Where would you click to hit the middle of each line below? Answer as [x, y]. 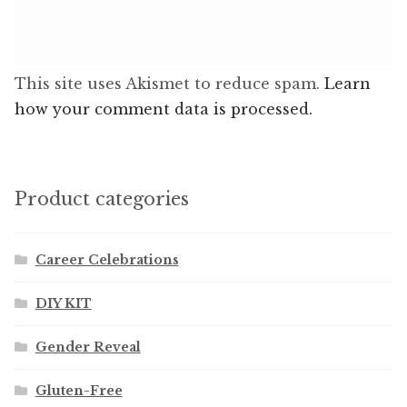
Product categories [102, 199]
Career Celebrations [107, 260]
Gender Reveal [88, 347]
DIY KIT [63, 304]
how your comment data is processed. [164, 109]
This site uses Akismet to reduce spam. [169, 83]
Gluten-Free [79, 391]
